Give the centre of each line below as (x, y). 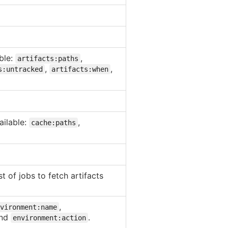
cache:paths (53, 122)
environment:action (49, 218)
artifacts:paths (48, 58)
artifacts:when (80, 69)
